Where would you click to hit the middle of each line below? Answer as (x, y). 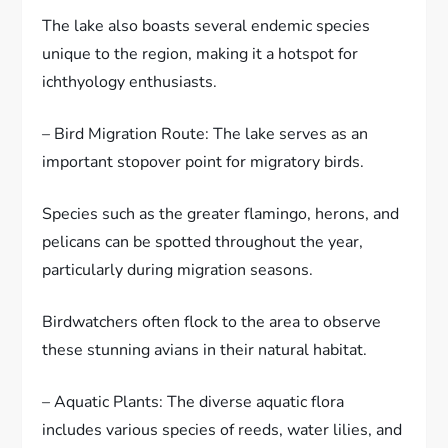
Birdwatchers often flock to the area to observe (212, 321)
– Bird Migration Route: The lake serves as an (205, 133)
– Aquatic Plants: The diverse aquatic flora (193, 401)
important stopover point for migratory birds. (203, 161)
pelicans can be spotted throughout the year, (203, 241)
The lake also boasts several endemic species (206, 25)
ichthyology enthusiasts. (130, 81)
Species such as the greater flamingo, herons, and (221, 213)
